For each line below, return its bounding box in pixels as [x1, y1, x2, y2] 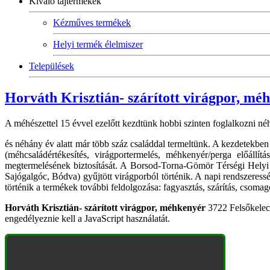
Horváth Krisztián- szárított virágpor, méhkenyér [5, 202, 206, 213]
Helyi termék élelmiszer [53, 39, 143, 49]
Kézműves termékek [53, 17, 131, 28]
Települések [29, 61, 74, 71]
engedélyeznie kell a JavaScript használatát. [5, 213, 170, 224]
